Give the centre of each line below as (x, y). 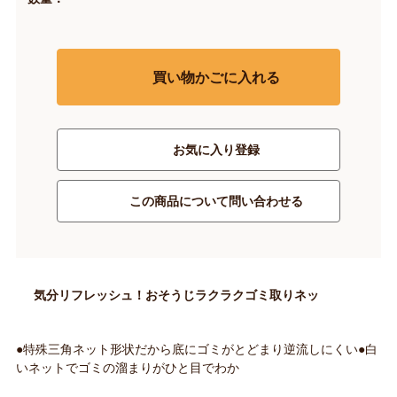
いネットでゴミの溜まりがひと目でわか (127, 368)
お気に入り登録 (216, 150)
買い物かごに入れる (216, 77)
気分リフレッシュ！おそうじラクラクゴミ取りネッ (176, 296)
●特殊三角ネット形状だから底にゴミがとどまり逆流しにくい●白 (196, 350)
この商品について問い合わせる (216, 202)
